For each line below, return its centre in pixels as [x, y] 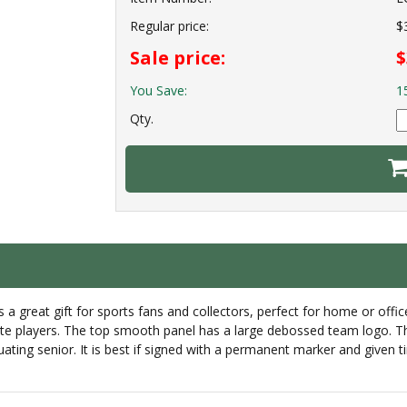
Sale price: [178, 58]
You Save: [159, 91]
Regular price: [169, 26]
